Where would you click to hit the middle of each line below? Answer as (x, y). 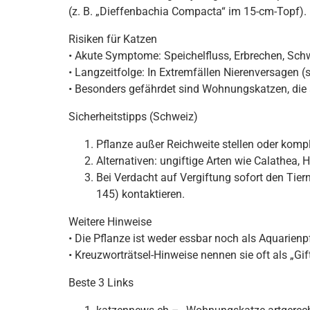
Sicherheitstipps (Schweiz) (133, 117)
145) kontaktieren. (140, 194)
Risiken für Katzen (113, 39)
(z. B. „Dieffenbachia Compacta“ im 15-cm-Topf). (188, 11)
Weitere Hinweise (110, 222)
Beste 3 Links (101, 283)
